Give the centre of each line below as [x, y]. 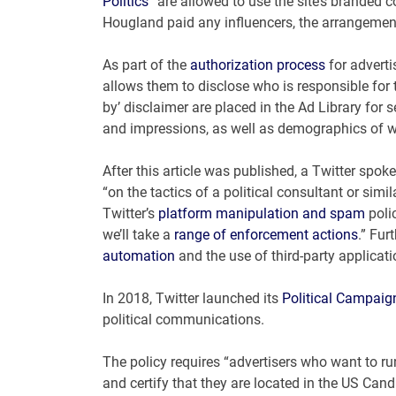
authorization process [257, 65]
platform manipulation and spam [261, 214]
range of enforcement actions [266, 235]
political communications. [183, 320]
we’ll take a [138, 235]
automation [138, 256]
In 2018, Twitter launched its [192, 299]
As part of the [146, 65]
